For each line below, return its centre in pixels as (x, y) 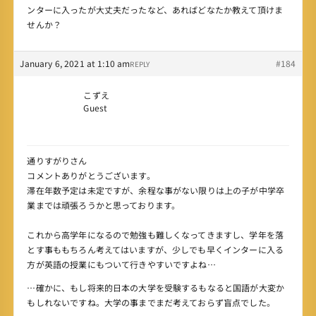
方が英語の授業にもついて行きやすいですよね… (121, 265)
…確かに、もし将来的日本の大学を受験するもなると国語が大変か (156, 288)
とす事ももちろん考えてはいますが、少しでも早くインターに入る (155, 250)
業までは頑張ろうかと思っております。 (104, 205)
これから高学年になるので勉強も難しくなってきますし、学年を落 (155, 235)
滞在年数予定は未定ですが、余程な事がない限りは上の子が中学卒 (156, 190)
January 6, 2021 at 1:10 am (75, 63)
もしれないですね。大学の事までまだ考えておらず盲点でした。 (151, 303)
